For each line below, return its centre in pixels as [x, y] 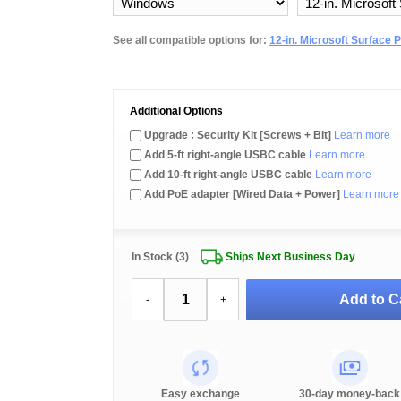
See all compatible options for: [191, 40]
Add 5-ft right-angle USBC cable [225, 155]
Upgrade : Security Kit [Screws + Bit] [239, 135]
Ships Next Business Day [290, 257]
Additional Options [176, 111]
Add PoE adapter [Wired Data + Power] [242, 194]
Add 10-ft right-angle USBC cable [228, 175]
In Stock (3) [160, 257]
